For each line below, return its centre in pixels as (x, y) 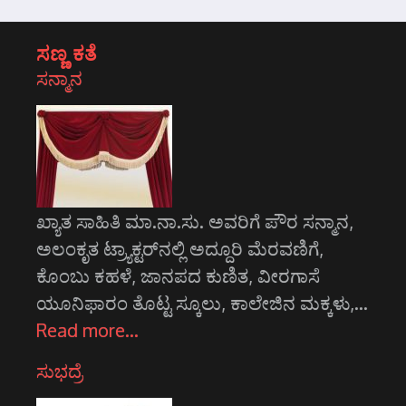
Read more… (87, 330)
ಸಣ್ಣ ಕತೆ (67, 53)
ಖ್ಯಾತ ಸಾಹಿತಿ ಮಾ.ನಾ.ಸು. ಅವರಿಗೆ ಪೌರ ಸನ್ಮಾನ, (195, 222)
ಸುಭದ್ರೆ (59, 371)
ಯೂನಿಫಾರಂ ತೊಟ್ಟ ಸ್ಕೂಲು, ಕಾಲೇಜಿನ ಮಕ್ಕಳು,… (202, 303)
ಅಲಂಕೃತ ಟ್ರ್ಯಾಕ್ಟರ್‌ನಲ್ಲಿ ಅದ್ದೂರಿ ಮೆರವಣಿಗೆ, (180, 249)
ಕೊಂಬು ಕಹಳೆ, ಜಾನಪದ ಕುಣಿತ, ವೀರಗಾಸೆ (178, 276)
